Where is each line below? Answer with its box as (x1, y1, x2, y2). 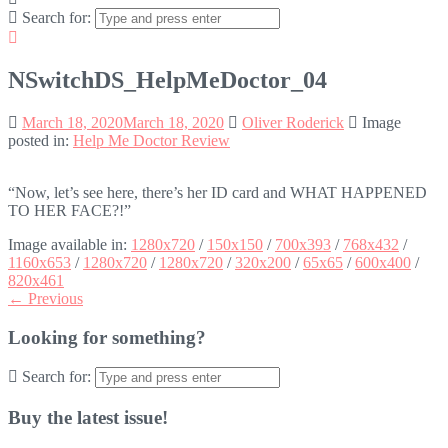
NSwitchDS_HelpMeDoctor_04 (8, 66, 327, 93)
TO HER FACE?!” (8, 201, 131, 219)
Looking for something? (8, 326, 206, 348)
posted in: (8, 131, 73, 149)
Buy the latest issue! (8, 406, 168, 428)
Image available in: (8, 235, 131, 253)
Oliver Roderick (242, 113, 344, 131)
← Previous (8, 289, 83, 307)
